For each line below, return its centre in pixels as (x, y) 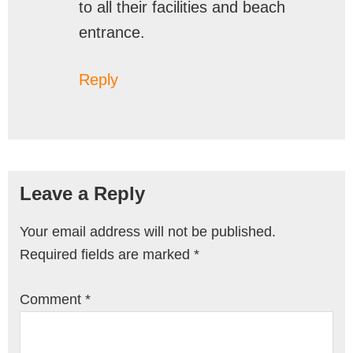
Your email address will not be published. (148, 231)
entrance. (112, 32)
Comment (52, 299)
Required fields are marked (107, 254)
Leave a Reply (82, 193)
